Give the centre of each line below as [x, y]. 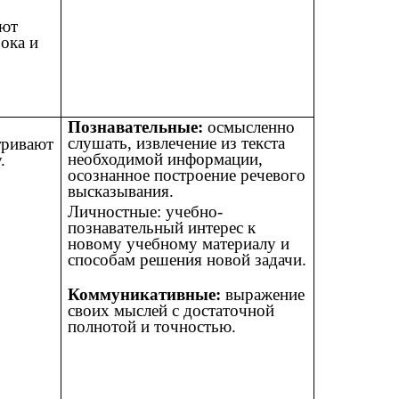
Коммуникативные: [145, 295]
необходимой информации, [166, 159]
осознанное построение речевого [187, 175]
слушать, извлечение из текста [177, 143]
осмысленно [249, 127]
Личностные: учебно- [146, 212]
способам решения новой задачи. [187, 260]
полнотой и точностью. [152, 327]
